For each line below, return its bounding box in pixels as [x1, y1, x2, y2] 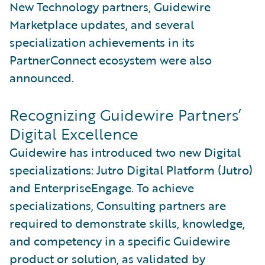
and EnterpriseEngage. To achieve [9, 178, 194, 196]
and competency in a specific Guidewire [9, 231, 230, 250]
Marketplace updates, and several [9, 15, 194, 33]
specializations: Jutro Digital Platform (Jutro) [9, 160, 253, 179]
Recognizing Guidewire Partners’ [9, 103, 241, 126]
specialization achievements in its [9, 33, 195, 51]
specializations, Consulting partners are [9, 196, 226, 214]
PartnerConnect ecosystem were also [9, 50, 212, 69]
